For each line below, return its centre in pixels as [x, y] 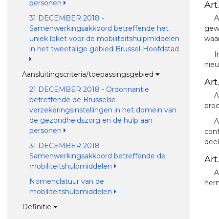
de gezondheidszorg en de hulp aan [91, 120]
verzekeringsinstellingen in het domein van [103, 110]
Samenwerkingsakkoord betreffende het [99, 28]
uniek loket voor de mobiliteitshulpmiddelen [104, 39]
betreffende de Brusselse [72, 100]
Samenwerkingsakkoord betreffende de [97, 156]
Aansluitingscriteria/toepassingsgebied [88, 74]
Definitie [37, 207]
